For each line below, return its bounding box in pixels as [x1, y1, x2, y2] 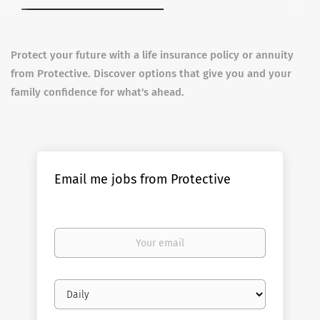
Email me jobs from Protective [54, 171, 231, 187]
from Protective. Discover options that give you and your [11, 67, 291, 80]
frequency [54, 294, 100, 306]
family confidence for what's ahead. [11, 86, 184, 99]
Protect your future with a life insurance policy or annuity [11, 49, 294, 61]
